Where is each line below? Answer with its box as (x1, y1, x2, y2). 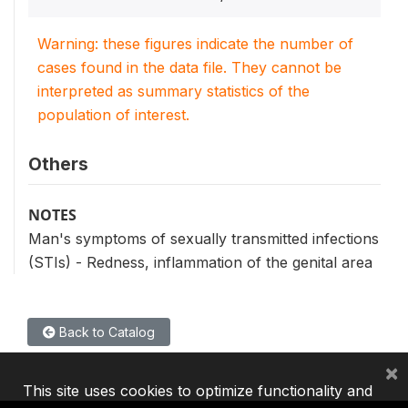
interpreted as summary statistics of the (37, 82, 310, 100)
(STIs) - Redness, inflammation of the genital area (28, 253, 372, 271)
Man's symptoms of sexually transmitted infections (28, 229, 379, 248)
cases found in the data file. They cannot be (37, 58, 342, 76)
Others (28, 153, 88, 175)
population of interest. (37, 106, 189, 124)
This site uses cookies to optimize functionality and (23, 382, 372, 400)
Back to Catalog (56, 324, 155, 340)
